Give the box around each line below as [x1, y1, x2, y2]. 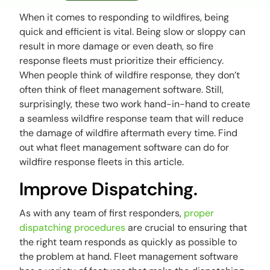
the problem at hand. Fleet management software [19, 250, 239, 263]
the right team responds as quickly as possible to [19, 236, 237, 249]
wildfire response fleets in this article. [19, 155, 187, 169]
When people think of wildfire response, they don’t [19, 69, 240, 82]
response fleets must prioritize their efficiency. [19, 54, 224, 67]
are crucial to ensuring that [125, 221, 248, 234]
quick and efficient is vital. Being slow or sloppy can [19, 25, 246, 39]
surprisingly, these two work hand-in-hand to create [19, 98, 251, 111]
